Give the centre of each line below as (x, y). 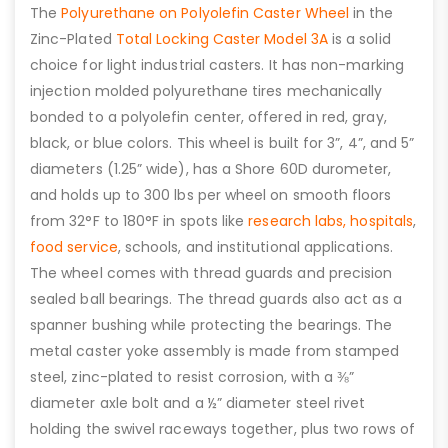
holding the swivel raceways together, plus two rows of (222, 428)
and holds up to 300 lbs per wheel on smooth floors (211, 194)
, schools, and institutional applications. (255, 246)
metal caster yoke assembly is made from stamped (215, 350)
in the (371, 12)
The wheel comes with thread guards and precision (211, 272)
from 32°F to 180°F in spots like (139, 220)
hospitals (382, 220)
